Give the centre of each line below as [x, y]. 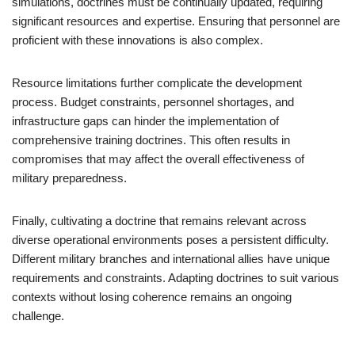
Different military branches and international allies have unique [171, 259]
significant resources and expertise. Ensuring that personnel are [176, 21]
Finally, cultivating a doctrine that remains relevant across [159, 221]
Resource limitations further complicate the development [157, 83]
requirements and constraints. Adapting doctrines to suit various [176, 278]
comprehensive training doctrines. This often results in [151, 140]
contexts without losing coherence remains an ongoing [152, 297]
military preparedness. [69, 178]
